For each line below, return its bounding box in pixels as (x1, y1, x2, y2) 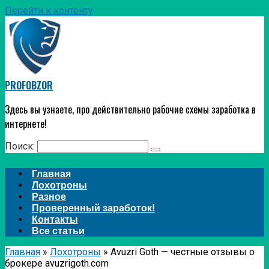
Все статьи (31, 226, 85, 236)
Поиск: (5, 141, 37, 152)
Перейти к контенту (5, 5, 93, 16)
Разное (31, 192, 66, 202)
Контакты (31, 214, 78, 225)
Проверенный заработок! (31, 203, 155, 213)
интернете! (5, 116, 47, 131)
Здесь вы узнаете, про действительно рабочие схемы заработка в (5, 102, 256, 116)
